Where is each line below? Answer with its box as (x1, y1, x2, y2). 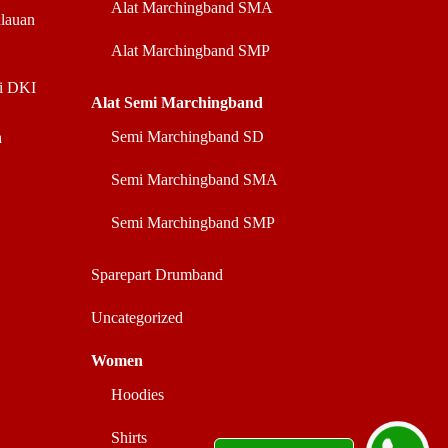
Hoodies (111, 386, 164, 403)
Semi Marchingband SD (111, 128, 264, 145)
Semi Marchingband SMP (111, 214, 275, 231)
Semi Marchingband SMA (111, 171, 278, 188)
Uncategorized (91, 309, 183, 326)
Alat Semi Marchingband (91, 94, 263, 111)
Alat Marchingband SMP (111, 42, 270, 59)
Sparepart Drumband (91, 266, 223, 283)
